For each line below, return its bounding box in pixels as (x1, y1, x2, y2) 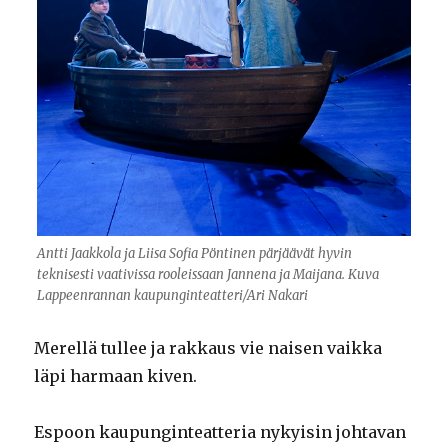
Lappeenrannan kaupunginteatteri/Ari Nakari (37, 287, 308, 305)
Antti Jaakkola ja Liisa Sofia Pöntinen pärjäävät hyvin (37, 245, 352, 263)
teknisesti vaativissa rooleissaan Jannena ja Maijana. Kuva (37, 266, 379, 284)
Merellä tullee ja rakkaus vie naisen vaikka (34, 338, 383, 359)
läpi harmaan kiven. (34, 366, 198, 387)
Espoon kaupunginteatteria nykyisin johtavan (34, 422, 407, 443)
